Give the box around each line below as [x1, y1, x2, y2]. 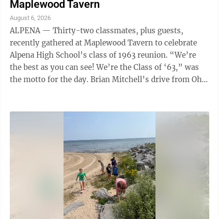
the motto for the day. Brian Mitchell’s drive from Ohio [10, 75, 90, 84]
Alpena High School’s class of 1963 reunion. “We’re [10, 50, 170, 60]
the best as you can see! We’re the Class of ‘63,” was [10, 63, 199, 72]
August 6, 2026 [10, 14, 51, 22]
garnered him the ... [10, 87, 80, 96]
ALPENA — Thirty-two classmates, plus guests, [10, 26, 183, 35]
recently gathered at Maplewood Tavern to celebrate [10, 38, 197, 47]
